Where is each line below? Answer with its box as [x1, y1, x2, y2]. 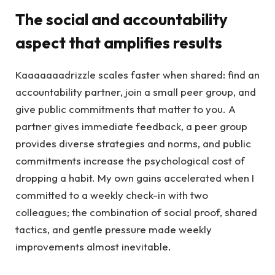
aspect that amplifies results [15, 33, 222, 53]
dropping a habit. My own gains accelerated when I [15, 171, 254, 185]
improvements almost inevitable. [15, 240, 171, 254]
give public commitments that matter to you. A [15, 103, 236, 116]
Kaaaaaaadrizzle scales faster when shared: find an [15, 68, 260, 82]
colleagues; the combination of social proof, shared [15, 206, 257, 219]
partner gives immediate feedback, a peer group [15, 120, 247, 133]
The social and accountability [15, 9, 228, 30]
